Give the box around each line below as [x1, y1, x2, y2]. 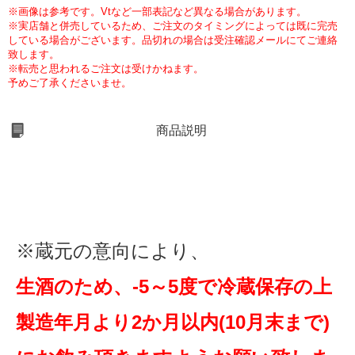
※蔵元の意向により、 [16, 240, 209, 262]
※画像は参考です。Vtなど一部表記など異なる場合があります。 [8, 6, 307, 18]
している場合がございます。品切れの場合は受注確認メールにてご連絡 [8, 34, 338, 47]
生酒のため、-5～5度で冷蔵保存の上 [16, 276, 332, 298]
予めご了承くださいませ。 [8, 77, 132, 90]
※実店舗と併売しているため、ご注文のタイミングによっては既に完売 [8, 20, 338, 32]
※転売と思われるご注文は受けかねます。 [8, 63, 204, 75]
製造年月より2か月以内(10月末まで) [16, 311, 330, 334]
